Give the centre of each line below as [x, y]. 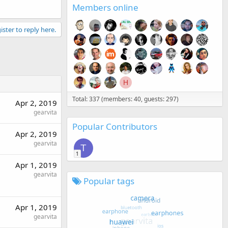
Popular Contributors [115, 126]
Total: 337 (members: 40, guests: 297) [125, 99]
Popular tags [108, 181]
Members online [105, 7]
